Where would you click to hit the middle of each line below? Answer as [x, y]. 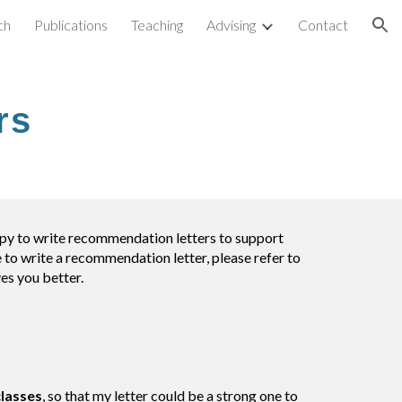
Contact [323, 25]
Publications [71, 25]
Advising [231, 25]
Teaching [157, 25]
